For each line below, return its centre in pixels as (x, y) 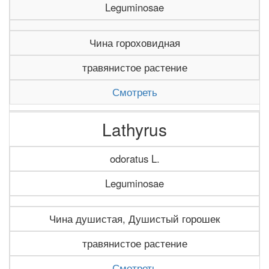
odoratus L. (134, 159)
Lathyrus (134, 129)
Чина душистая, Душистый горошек (134, 219)
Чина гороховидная (134, 43)
